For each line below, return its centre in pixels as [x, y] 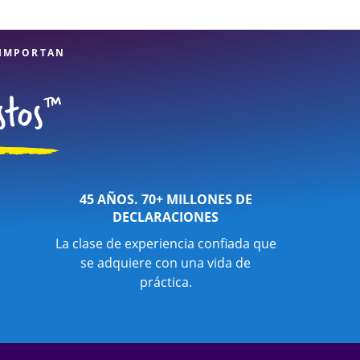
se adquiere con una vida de [166, 263]
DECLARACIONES [166, 217]
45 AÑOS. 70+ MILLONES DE [166, 199]
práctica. [166, 282]
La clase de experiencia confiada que [166, 243]
